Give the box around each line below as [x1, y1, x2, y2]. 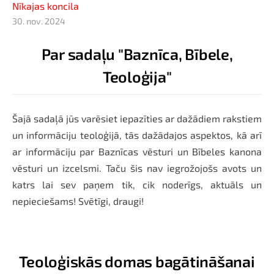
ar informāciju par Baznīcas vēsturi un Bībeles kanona [12, 145, 262, 157]
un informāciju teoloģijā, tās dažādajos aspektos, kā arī [12, 128, 262, 141]
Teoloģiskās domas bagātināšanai [19, 251, 255, 270]
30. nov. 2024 [12, 15, 65, 26]
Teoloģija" [102, 67, 172, 86]
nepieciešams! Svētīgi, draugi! [12, 194, 144, 207]
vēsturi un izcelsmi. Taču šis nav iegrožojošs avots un [12, 161, 262, 174]
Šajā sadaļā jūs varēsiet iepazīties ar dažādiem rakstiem [12, 112, 262, 124]
